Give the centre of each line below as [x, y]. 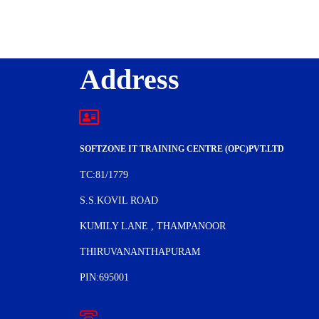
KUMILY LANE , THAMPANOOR [154, 226]
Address [130, 79]
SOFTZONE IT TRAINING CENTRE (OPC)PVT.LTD [182, 149]
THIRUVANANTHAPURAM [140, 252]
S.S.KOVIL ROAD [119, 200]
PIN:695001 [104, 277]
